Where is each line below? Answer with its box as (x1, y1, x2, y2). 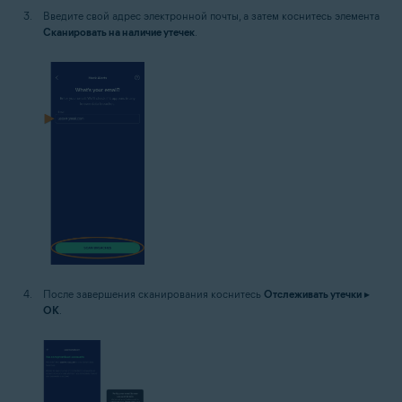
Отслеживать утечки (264, 286, 362, 301)
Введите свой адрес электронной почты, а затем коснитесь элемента (43, 8, 380, 22)
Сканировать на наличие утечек (43, 24, 195, 39)
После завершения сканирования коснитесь (43, 286, 264, 301)
